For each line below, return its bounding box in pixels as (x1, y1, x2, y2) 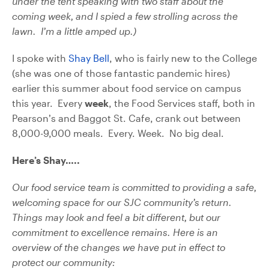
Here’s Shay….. (12, 154, 80, 166)
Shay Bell (68, 52, 109, 64)
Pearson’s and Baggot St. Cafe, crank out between (12, 112, 241, 124)
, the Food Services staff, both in (109, 97, 255, 109)
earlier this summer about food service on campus (12, 82, 241, 94)
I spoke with (12, 52, 68, 64)
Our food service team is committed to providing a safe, (12, 181, 256, 193)
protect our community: (12, 256, 115, 268)
